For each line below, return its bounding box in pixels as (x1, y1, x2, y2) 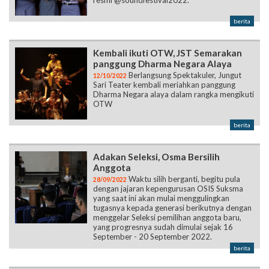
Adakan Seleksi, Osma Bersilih (93, 110, 220, 122)
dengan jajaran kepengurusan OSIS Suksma (93, 143, 243, 153)
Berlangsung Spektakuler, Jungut (127, 29, 241, 40)
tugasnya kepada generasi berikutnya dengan (93, 162, 252, 172)
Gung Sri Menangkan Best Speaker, (93, 234, 243, 245)
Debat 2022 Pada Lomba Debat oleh (93, 244, 246, 256)
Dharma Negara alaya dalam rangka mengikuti (93, 49, 254, 59)
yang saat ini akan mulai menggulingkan (93, 153, 229, 163)
